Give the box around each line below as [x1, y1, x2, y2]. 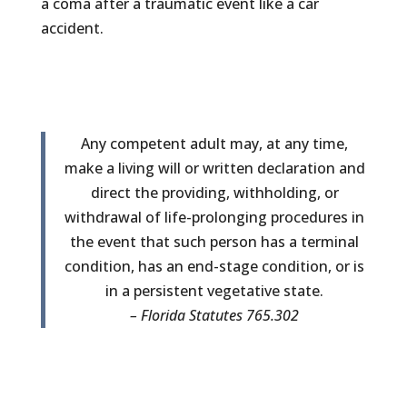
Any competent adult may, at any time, [81, 133, 349, 154]
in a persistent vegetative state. [105, 280, 324, 301]
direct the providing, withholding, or [90, 182, 339, 203]
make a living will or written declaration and [64, 157, 365, 178]
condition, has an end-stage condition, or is [65, 255, 365, 276]
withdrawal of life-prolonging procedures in [65, 206, 365, 227]
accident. [40, 17, 104, 38]
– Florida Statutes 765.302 [130, 304, 300, 325]
